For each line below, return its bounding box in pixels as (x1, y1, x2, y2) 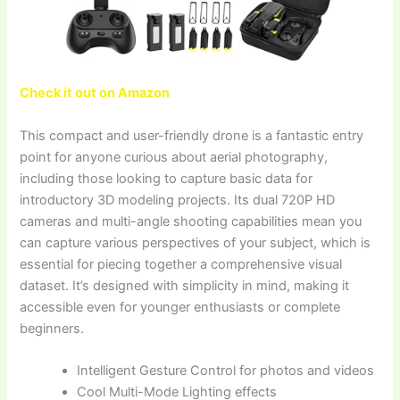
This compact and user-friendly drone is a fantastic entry (20, 127, 364, 144)
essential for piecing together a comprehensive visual (20, 255, 343, 272)
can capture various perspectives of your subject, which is (20, 234, 371, 251)
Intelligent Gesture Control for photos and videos (77, 362, 375, 379)
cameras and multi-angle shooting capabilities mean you (20, 212, 362, 229)
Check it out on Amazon (20, 85, 171, 102)
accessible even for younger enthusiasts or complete (20, 298, 341, 315)
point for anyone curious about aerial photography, (20, 148, 329, 165)
